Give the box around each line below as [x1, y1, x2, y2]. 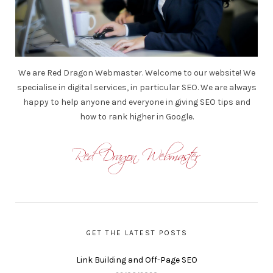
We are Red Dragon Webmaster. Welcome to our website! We [18, 67, 255, 78]
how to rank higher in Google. [79, 111, 194, 122]
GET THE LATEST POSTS [85, 228, 188, 237]
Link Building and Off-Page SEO [76, 254, 197, 265]
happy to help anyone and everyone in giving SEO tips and [23, 96, 250, 107]
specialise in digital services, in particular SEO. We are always [16, 82, 257, 93]
